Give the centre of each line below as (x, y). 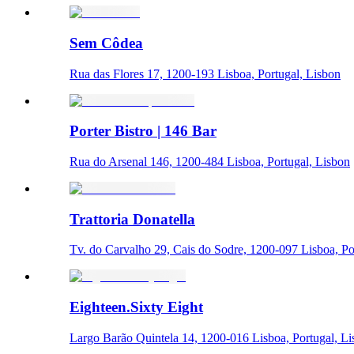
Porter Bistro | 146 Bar (143, 131)
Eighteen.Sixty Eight (136, 307)
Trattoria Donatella (132, 219)
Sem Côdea (106, 43)
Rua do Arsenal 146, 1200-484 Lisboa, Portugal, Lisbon (210, 162)
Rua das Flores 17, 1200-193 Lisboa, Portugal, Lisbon (205, 73)
